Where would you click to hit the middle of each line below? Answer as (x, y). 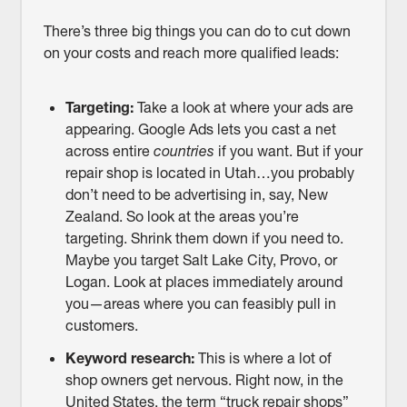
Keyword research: (131, 358)
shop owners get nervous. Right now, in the (204, 380)
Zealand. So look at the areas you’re (182, 217)
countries (185, 151)
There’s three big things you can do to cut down (197, 31)
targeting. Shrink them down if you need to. (204, 238)
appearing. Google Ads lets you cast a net (200, 129)
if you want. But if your (290, 151)
